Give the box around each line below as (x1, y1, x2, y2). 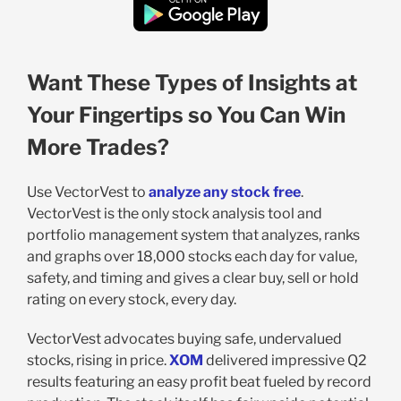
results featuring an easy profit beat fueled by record (26, 373, 371, 391)
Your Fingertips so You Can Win (26, 102, 346, 129)
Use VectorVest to (26, 183, 149, 201)
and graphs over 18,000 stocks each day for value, (26, 248, 357, 266)
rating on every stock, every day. (26, 291, 236, 309)
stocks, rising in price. (26, 352, 169, 370)
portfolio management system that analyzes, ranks (26, 226, 360, 244)
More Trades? (26, 134, 169, 161)
